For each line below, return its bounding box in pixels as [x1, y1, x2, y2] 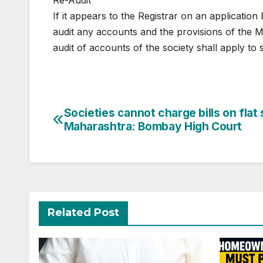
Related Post [48, 206, 119, 220]
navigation [52, 122, 127, 139]
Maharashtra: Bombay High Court [63, 119, 242, 134]
